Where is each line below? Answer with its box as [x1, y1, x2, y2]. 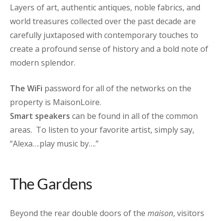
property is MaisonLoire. [10, 96, 101, 108]
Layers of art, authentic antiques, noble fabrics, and [10, 1, 200, 13]
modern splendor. [10, 57, 75, 68]
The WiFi [10, 82, 42, 94]
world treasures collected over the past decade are [10, 15, 196, 27]
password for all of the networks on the [42, 82, 191, 94]
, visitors [173, 208, 204, 219]
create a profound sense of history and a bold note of [10, 43, 208, 54]
